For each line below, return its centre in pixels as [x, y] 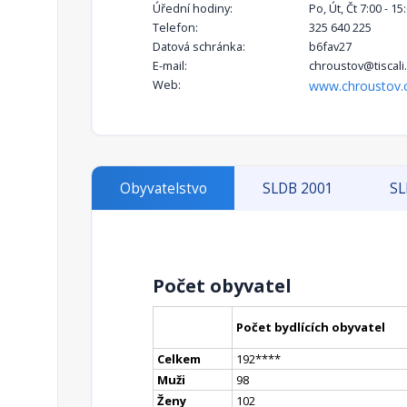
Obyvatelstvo [163, 189]
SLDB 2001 [298, 189]
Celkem [179, 359]
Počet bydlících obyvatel [311, 328]
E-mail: [170, 66]
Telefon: [175, 28]
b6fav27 [330, 47]
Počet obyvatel [222, 286]
